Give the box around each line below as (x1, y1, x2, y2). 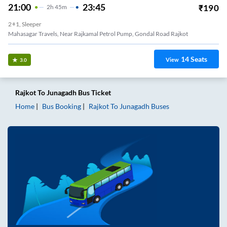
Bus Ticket (77, 88, 111, 97)
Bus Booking (42, 101, 81, 110)
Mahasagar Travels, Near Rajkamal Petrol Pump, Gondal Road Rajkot (8, 30, 188, 38)
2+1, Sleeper (8, 20, 42, 28)
